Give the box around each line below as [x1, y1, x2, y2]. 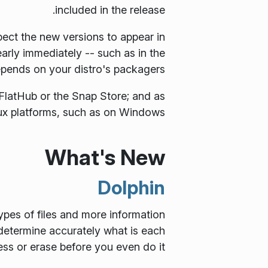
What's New [45, 144, 165, 170]
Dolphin [98, 175, 165, 199]
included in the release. [55, 4, 165, 17]
